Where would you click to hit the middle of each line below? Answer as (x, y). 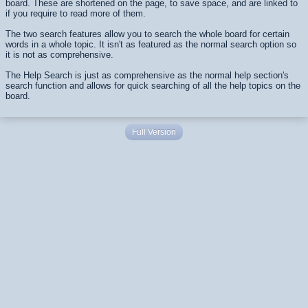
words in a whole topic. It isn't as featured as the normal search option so (151, 44)
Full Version (154, 132)
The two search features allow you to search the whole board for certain (147, 34)
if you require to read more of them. (76, 13)
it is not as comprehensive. (59, 55)
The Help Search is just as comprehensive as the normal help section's (147, 75)
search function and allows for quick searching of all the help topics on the (153, 86)
